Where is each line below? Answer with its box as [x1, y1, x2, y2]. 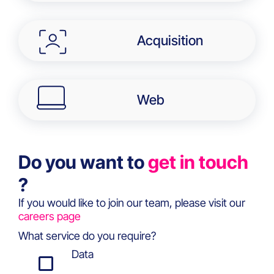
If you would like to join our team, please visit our [18, 196, 245, 210]
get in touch [148, 151, 248, 174]
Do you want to [18, 151, 148, 174]
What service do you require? [18, 229, 156, 243]
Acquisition [137, 32, 203, 49]
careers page [18, 210, 81, 223]
